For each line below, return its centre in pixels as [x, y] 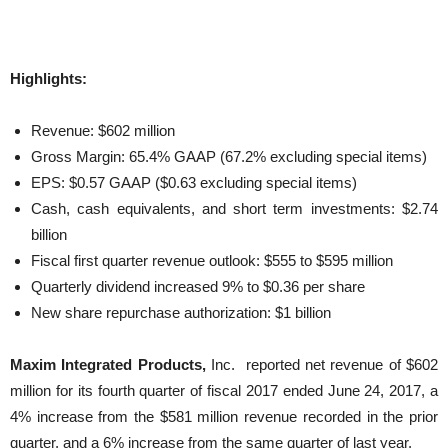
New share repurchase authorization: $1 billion [181, 312]
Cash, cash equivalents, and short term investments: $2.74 [234, 208]
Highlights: [48, 78]
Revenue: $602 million [103, 130]
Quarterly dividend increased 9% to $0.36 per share [198, 286]
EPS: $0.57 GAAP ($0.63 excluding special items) [194, 182]
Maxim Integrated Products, [108, 364]
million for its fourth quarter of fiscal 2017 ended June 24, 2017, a [224, 390]
